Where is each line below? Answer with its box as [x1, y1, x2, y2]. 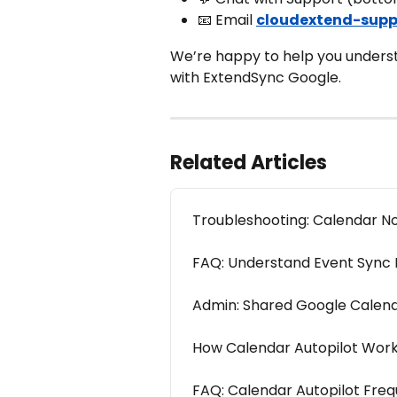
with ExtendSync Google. [170, 66, 341, 88]
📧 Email [198, 10, 256, 31]
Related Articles [170, 148, 327, 176]
